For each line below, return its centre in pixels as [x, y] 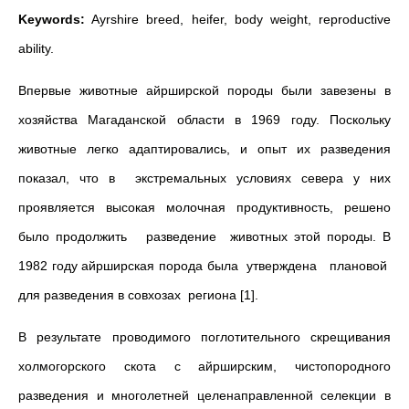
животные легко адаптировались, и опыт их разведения [204, 149]
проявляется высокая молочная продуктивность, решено [204, 207]
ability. [36, 48]
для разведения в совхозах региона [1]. [138, 295]
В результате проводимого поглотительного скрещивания [204, 337]
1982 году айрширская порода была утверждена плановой [204, 266]
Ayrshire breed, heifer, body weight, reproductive [238, 19]
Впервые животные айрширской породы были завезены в [204, 90]
